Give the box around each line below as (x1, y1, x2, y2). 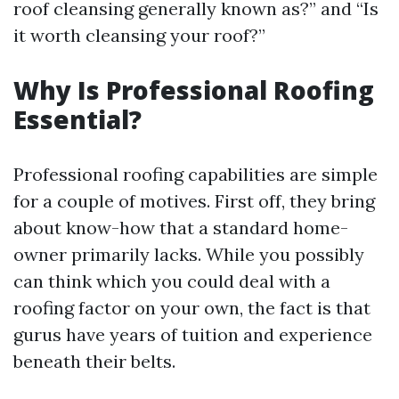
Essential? (13, 102, 142, 136)
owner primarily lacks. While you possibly (13, 243, 364, 265)
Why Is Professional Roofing (13, 73, 374, 107)
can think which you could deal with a (13, 270, 330, 292)
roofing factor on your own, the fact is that (13, 297, 370, 319)
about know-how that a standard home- (13, 216, 348, 239)
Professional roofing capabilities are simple (13, 163, 378, 185)
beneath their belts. (13, 350, 175, 372)
